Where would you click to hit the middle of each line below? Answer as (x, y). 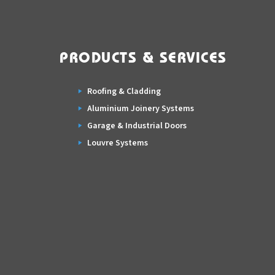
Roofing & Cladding (124, 91)
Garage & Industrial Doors (137, 126)
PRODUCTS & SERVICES (143, 58)
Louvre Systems (118, 143)
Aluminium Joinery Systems (141, 109)
